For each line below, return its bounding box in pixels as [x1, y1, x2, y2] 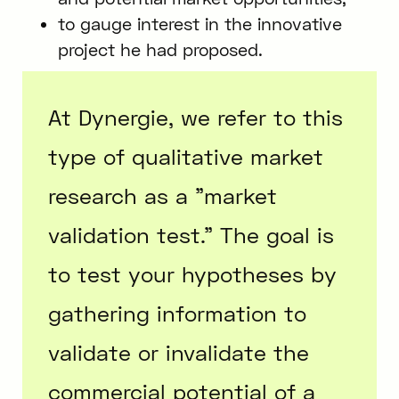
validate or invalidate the [48, 338, 310, 365]
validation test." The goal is [48, 221, 335, 248]
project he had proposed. [57, 38, 263, 60]
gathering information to [48, 299, 307, 326]
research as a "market [48, 182, 278, 208]
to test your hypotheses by [48, 260, 338, 287]
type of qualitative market [48, 142, 324, 169]
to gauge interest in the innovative [57, 12, 342, 34]
